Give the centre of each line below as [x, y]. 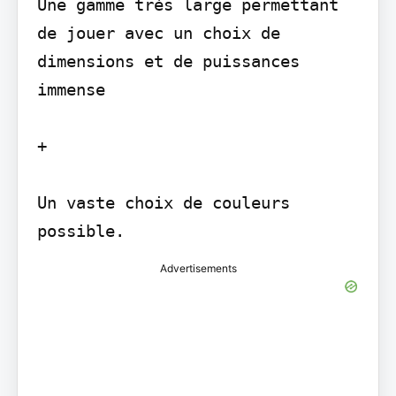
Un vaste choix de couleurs [163, 203]
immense [71, 90]
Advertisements [198, 269]
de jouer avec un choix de [158, 33]
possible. [80, 231]
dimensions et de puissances [168, 61]
